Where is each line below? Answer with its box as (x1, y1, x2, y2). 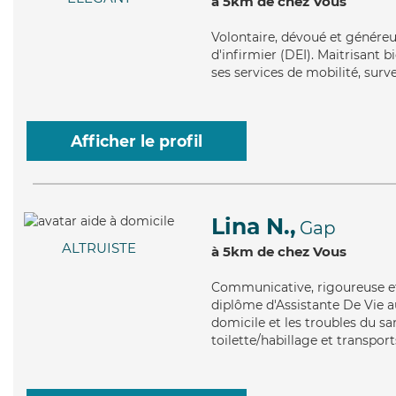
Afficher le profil (71, 132, 202, 150)
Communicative (211, 279, 311, 295)
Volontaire (211, 29, 275, 45)
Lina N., (211, 213, 296, 240)
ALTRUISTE (62, 240, 136, 257)
